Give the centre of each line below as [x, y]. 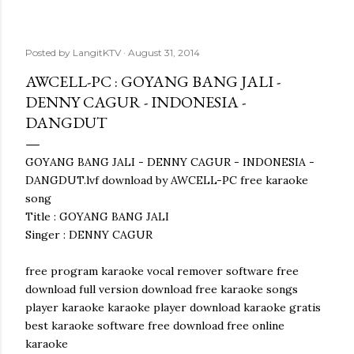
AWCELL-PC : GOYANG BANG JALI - [153, 81]
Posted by [49, 53]
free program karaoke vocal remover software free [162, 271]
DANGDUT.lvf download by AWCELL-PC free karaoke [167, 180]
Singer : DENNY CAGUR [89, 235]
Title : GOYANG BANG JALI [97, 217]
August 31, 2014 [164, 53]
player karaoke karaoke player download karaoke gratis [173, 307]
